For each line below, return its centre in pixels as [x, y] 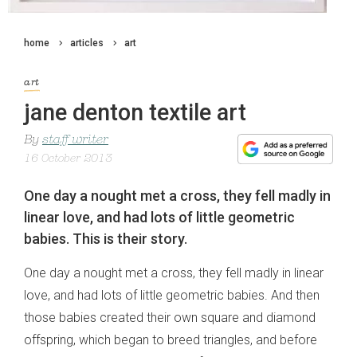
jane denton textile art [135, 113]
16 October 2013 [68, 159]
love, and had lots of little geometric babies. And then [172, 296]
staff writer [75, 141]
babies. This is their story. [106, 239]
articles [87, 43]
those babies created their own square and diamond [170, 318]
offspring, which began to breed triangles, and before [171, 340]
